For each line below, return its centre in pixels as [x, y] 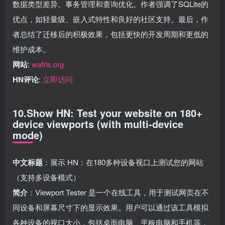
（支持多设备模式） [46, 177]
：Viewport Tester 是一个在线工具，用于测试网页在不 [118, 192]
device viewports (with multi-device [98, 124]
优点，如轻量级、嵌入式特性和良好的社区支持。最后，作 [110, 19]
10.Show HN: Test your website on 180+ [107, 113]
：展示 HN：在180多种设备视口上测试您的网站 [123, 162]
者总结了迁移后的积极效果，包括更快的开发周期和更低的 [110, 34]
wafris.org [48, 64]
